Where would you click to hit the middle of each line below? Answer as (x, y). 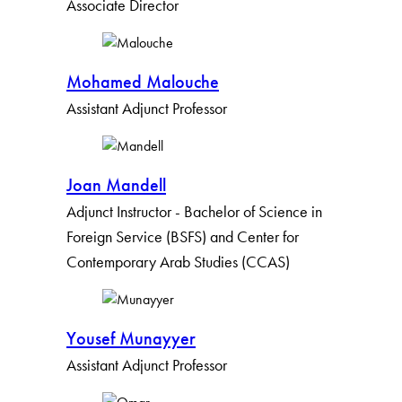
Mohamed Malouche (143, 82)
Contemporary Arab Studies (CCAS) (178, 262)
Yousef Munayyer (131, 339)
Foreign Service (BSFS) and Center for (183, 237)
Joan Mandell (116, 185)
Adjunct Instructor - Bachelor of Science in (194, 212)
